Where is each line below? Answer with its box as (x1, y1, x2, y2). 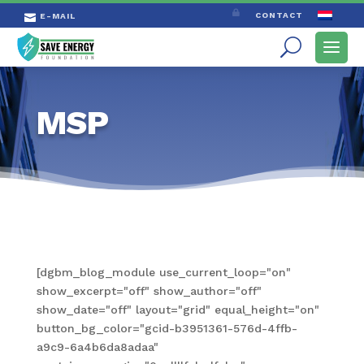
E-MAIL (40, 11, 76, 20)
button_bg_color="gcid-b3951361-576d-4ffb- (36, 321, 297, 335)
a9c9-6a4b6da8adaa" (36, 340, 158, 353)
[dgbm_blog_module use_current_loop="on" (36, 265, 291, 279)
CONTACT (255, 11, 303, 19)
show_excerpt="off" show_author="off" (36, 284, 262, 297)
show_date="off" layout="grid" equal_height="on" (36, 302, 319, 316)
